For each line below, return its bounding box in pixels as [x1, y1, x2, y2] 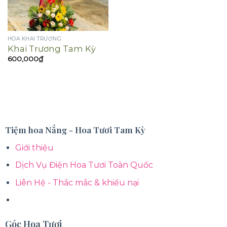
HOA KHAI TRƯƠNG [7, 35, 62, 43]
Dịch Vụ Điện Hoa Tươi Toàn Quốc [15, 160, 154, 170]
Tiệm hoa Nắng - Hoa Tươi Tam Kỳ [5, 123, 145, 135]
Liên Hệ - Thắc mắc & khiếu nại [15, 177, 139, 187]
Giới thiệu [15, 142, 54, 153]
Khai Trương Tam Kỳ [7, 44, 96, 54]
